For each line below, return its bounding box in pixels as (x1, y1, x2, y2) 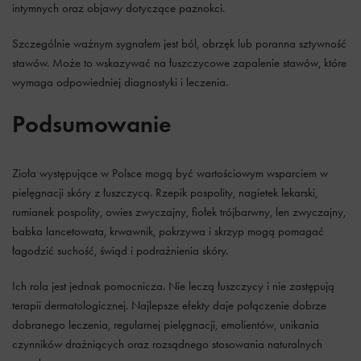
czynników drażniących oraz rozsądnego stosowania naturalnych (12, 337, 322, 351)
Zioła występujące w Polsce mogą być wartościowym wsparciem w (12, 166, 328, 180)
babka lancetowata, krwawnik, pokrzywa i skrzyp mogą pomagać (12, 224, 324, 239)
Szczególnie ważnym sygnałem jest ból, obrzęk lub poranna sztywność (12, 36, 346, 51)
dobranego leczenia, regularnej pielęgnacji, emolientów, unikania (12, 317, 319, 332)
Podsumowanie (12, 109, 172, 139)
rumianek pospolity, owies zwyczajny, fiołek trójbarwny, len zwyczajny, (12, 205, 346, 219)
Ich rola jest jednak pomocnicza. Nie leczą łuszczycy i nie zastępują (12, 279, 334, 293)
